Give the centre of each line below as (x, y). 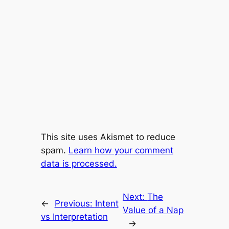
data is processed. (79, 163)
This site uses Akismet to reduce (108, 137)
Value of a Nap (153, 210)
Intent (107, 204)
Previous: (75, 204)
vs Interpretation (74, 217)
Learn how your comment (121, 150)
